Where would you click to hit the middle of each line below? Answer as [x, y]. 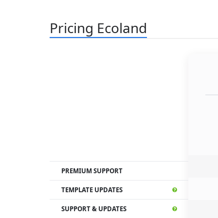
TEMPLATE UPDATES [92, 190]
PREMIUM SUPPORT [92, 171]
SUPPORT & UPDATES [94, 209]
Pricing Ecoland [98, 27]
